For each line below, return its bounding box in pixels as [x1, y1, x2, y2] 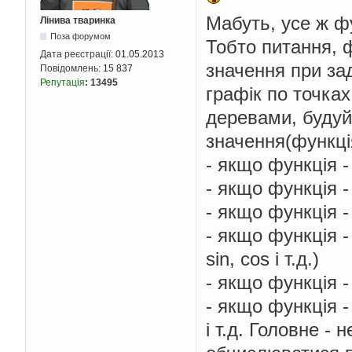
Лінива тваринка [40, 14, 115, 26]
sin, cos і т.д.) [206, 247, 319, 269]
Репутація [40, 76, 85, 88]
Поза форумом [50, 31, 112, 41]
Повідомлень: [40, 62, 103, 74]
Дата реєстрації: [40, 48, 115, 60]
